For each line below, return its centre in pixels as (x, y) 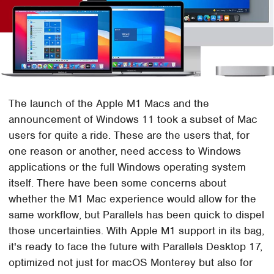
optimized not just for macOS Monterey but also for (131, 262)
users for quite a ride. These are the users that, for (129, 135)
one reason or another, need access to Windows (125, 151)
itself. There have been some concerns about (118, 183)
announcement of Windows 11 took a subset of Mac (133, 119)
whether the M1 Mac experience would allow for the (133, 198)
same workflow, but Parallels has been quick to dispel (137, 214)
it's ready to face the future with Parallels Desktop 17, (136, 246)
